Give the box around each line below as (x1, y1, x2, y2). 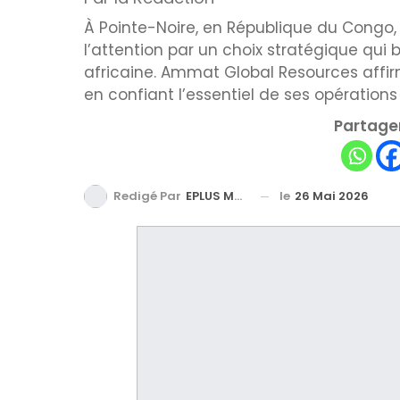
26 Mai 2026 (295, 187, 369, 204)
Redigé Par (113, 187, 184, 205)
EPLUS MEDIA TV (186, 187, 234, 205)
